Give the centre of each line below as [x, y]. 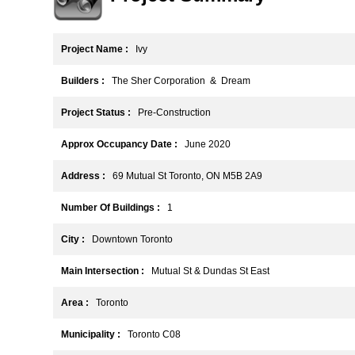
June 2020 [204, 145]
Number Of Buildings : [111, 208]
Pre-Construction [171, 113]
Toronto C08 [151, 335]
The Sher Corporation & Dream [177, 81]
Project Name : [95, 50]
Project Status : [96, 113]
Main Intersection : [103, 271]
